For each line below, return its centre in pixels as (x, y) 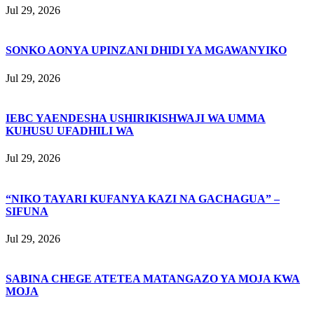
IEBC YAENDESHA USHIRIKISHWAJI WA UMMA (136, 118)
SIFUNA (27, 211)
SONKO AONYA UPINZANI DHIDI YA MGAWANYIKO (146, 50)
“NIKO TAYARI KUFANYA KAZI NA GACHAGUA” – (143, 198)
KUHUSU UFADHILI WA (70, 130)
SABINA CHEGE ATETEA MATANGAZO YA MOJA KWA (153, 279)
